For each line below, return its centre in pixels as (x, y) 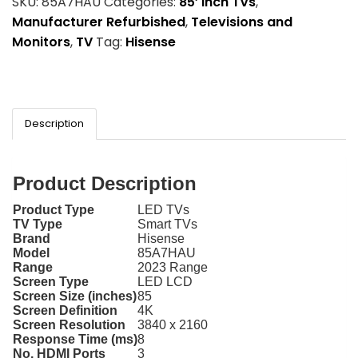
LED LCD (165, 281)
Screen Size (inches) (75, 296)
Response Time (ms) (75, 339)
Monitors (41, 42)
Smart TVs (167, 224)
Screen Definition (65, 310)
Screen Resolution (69, 324)
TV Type (38, 224)
